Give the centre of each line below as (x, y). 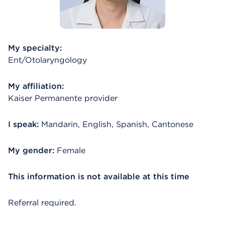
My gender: (31, 150)
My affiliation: (36, 86)
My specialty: (35, 48)
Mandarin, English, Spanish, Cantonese (117, 124)
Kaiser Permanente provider (63, 98)
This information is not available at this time (99, 177)
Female (71, 150)
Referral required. (42, 203)
